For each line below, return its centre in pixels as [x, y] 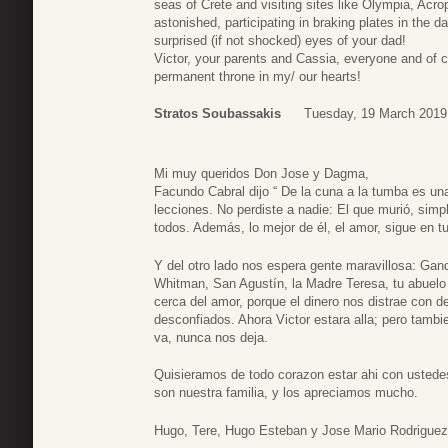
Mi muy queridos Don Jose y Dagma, [261, 174]
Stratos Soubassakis [217, 114]
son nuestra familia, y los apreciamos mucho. [286, 393]
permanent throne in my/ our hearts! [257, 76]
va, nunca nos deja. [211, 337]
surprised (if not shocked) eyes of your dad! [280, 40]
